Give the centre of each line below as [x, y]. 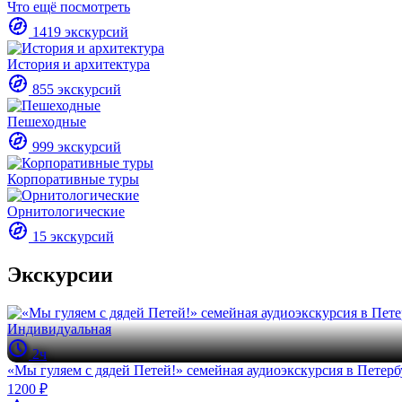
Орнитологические [66, 211]
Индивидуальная [59, 328]
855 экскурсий [75, 89]
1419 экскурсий [79, 31]
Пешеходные [47, 121]
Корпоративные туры [73, 179]
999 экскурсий [75, 146]
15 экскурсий [71, 236]
